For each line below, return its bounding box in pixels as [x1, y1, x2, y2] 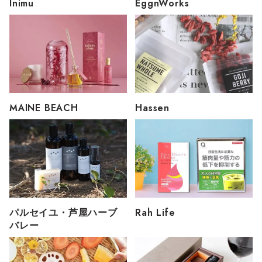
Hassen [135, 101, 170, 115]
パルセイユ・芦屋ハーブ [9, 206, 118, 220]
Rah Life [135, 206, 175, 220]
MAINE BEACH [9, 101, 78, 115]
